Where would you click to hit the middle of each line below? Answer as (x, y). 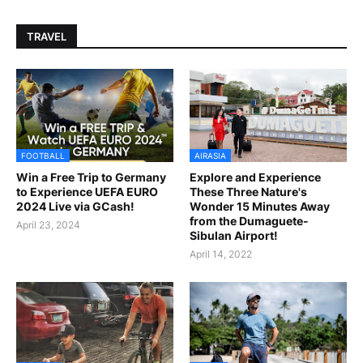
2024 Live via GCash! (75, 207)
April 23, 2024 (48, 225)
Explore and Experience (255, 177)
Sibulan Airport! (234, 236)
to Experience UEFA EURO (87, 192)
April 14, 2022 (221, 254)
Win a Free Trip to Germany (91, 177)
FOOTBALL (43, 156)
